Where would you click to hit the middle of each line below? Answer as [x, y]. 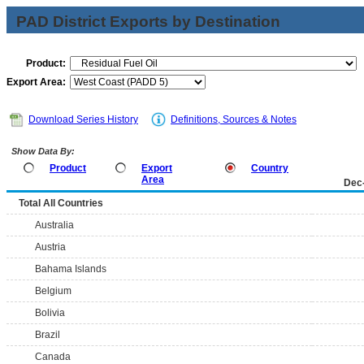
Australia [54, 225]
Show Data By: [42, 151]
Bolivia [50, 313]
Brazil [48, 335]
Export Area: [36, 82]
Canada [53, 357]
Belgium [53, 291]
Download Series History [83, 119]
